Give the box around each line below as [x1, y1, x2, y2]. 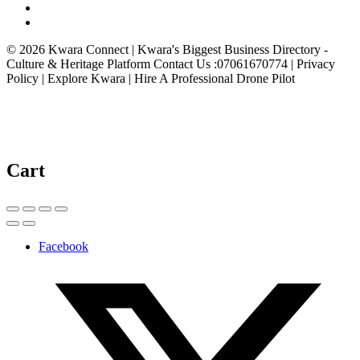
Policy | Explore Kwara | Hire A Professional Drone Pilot [6, 71, 295, 85]
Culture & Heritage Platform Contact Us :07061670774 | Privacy [6, 56, 335, 71]
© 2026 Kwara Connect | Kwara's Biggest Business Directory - [6, 42, 328, 56]
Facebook [39, 239, 88, 253]
